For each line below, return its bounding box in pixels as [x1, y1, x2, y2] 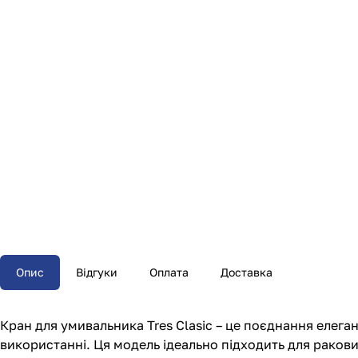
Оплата [149, 265, 189, 280]
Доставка [221, 265, 272, 280]
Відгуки [76, 265, 117, 280]
